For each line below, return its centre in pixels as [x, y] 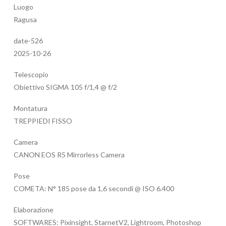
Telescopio [31, 75]
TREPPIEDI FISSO [43, 121]
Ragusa [25, 20]
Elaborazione [34, 210]
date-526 [28, 41]
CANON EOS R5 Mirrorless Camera [69, 155]
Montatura [31, 108]
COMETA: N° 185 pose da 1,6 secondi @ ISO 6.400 [94, 189]
